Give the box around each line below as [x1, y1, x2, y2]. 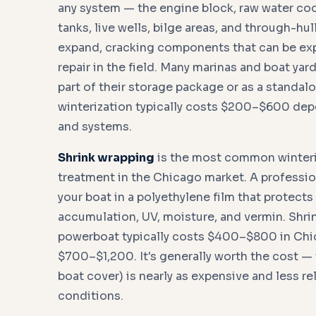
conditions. [58, 288, 123, 303]
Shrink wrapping [58, 150, 154, 165]
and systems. [58, 119, 132, 134]
